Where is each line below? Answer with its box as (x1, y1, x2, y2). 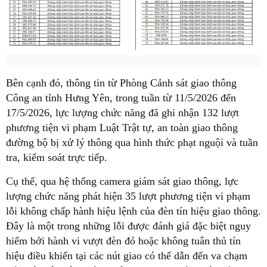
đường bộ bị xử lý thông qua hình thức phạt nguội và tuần (6, 136, 258, 149)
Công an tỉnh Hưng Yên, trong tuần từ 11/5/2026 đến (6, 92, 236, 104)
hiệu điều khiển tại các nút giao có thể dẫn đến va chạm (6, 250, 247, 262)
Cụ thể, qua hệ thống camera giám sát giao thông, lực (6, 175, 238, 188)
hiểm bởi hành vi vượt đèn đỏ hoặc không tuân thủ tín (6, 235, 241, 247)
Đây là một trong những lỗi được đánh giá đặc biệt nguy (6, 220, 251, 232)
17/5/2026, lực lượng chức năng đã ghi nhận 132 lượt (6, 107, 239, 119)
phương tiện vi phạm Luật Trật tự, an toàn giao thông (6, 122, 238, 134)
